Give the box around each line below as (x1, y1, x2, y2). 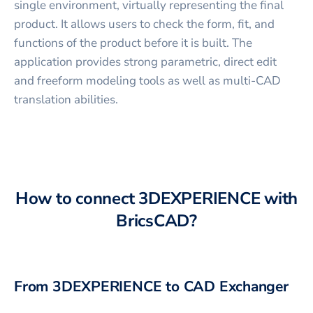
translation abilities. (14, 92, 118, 108)
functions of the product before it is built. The (14, 35, 252, 51)
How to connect (15, 187, 139, 210)
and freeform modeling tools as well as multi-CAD (14, 73, 281, 89)
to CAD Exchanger (161, 277, 289, 296)
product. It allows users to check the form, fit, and (14, 16, 275, 32)
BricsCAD (116, 210, 190, 232)
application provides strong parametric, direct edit (14, 54, 277, 70)
